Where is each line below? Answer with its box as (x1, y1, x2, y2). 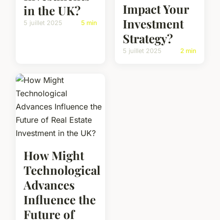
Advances (24, 177, 75, 193)
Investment (123, 16, 184, 32)
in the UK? (24, 2, 81, 19)
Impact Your (123, 1, 189, 17)
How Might (24, 147, 84, 164)
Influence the (24, 192, 96, 208)
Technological (24, 162, 100, 178)
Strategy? (123, 30, 173, 47)
